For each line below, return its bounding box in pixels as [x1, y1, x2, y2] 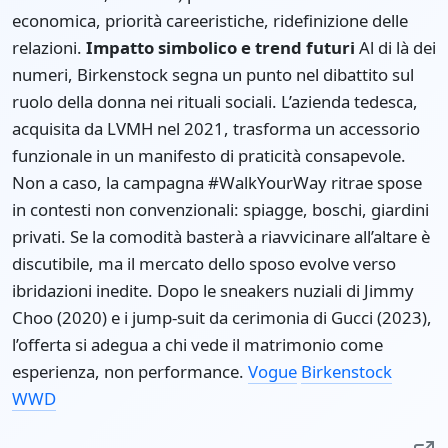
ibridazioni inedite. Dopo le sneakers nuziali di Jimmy [12, 278, 414, 302]
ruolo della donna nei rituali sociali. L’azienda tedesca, [12, 89, 418, 113]
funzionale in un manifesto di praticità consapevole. [12, 143, 406, 167]
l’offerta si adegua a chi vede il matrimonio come [12, 332, 383, 356]
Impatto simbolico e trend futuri [86, 35, 355, 59]
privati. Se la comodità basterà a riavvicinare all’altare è [12, 224, 430, 248]
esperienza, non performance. [12, 359, 248, 383]
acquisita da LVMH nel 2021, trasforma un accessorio [12, 116, 420, 140]
